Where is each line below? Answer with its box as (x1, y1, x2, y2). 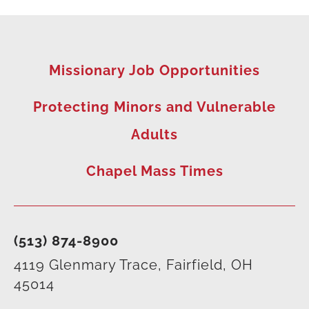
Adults (131, 126, 178, 143)
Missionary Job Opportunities (49, 62, 260, 79)
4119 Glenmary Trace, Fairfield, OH (14, 256, 253, 273)
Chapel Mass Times (86, 163, 223, 180)
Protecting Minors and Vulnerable (33, 99, 276, 116)
